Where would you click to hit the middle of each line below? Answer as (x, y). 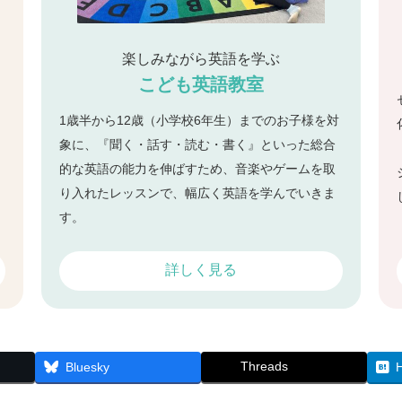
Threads (265, 367)
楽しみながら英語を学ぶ (201, 58)
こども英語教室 (201, 84)
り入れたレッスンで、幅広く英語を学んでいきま (197, 193)
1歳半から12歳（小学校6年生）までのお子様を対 (199, 120)
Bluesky (87, 367)
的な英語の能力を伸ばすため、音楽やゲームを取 (197, 169)
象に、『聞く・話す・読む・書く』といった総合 (197, 144)
